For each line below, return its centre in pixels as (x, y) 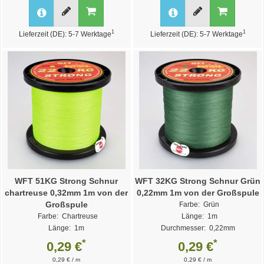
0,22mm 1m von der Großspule (198, 192)
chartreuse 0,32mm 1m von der (66, 192)
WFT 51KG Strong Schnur (66, 181)
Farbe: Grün (199, 204)
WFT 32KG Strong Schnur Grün (198, 181)
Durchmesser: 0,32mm (66, 240)
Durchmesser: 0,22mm (198, 228)
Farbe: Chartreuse (68, 216)
